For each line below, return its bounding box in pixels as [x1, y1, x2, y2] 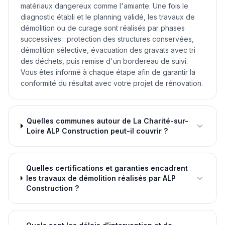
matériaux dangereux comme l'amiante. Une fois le [21, 1, 188, 10]
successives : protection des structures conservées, [21, 34, 194, 43]
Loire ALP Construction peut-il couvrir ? [27, 126, 168, 135]
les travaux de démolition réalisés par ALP [26, 173, 176, 182]
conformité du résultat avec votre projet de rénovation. [21, 78, 203, 87]
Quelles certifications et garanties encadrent [26, 163, 188, 172]
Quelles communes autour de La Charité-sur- [27, 116, 189, 125]
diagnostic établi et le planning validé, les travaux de [21, 12, 195, 21]
